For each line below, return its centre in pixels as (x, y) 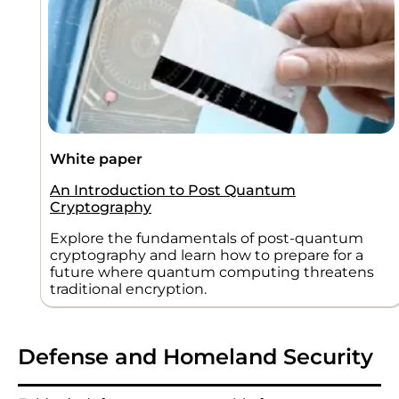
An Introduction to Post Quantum (173, 190)
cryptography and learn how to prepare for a (207, 255)
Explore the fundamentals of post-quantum (207, 238)
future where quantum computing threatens (212, 272)
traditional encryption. (128, 289)
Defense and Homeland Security (195, 356)
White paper (96, 159)
